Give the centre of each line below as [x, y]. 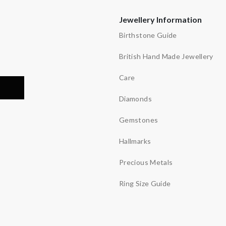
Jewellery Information [160, 19]
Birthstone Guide [148, 35]
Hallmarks [135, 141]
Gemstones [138, 120]
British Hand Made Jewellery [166, 56]
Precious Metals [146, 162]
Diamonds [135, 98]
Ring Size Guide [145, 183]
